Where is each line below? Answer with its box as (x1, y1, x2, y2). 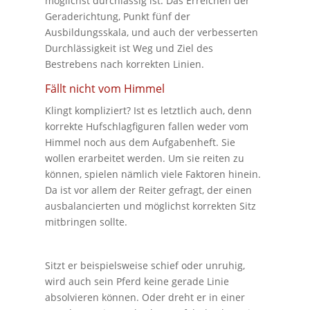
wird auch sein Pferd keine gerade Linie (44, 274, 229, 288)
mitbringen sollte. (44, 215, 127, 228)
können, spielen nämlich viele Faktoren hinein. (44, 167, 261, 181)
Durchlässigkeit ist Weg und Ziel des (44, 41, 213, 55)
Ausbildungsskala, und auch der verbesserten (44, 25, 258, 39)
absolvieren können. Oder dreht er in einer (44, 290, 245, 304)
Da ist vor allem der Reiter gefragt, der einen (44, 183, 252, 197)
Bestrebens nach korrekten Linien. (44, 57, 204, 71)
